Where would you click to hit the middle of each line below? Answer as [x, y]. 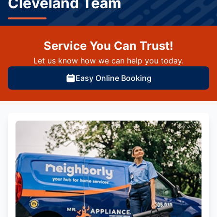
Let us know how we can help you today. [108, 61]
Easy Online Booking [113, 78]
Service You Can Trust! [108, 46]
